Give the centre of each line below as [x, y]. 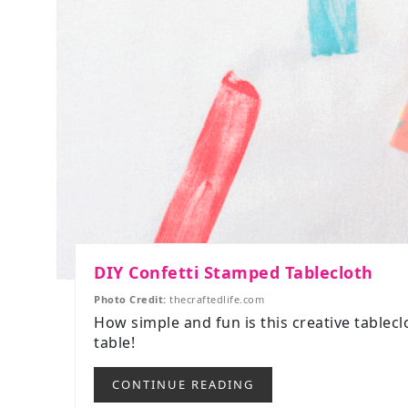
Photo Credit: [130, 299]
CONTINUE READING [183, 384]
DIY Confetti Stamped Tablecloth [234, 272]
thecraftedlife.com [215, 299]
